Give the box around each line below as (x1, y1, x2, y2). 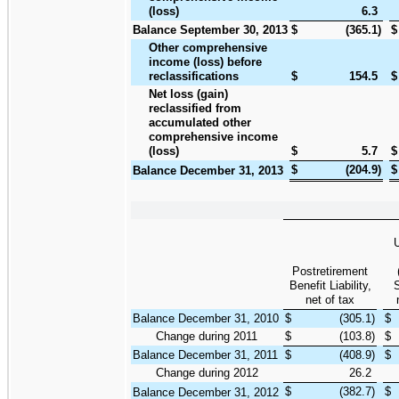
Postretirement (292, 264, 368, 278)
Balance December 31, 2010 (133, 311, 279, 325)
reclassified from (149, 101, 241, 115)
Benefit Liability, (289, 278, 371, 292)
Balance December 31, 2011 (133, 347, 278, 362)
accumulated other (149, 115, 251, 129)
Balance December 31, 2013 (133, 163, 283, 177)
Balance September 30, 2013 (133, 22, 288, 37)
